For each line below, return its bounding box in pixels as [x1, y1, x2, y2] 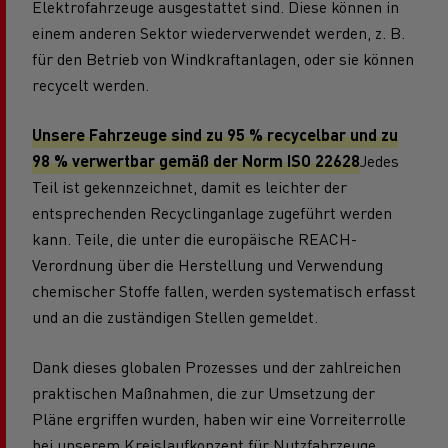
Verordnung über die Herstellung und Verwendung [32, 253, 383, 275]
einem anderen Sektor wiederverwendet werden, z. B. [32, 21, 405, 43]
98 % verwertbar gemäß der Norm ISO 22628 [32, 149, 360, 171]
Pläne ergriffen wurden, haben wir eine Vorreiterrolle [32, 407, 406, 429]
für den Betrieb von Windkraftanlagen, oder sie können [32, 47, 414, 69]
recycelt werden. [32, 73, 149, 95]
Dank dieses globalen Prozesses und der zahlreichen [32, 355, 401, 377]
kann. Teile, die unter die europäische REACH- [32, 227, 357, 249]
